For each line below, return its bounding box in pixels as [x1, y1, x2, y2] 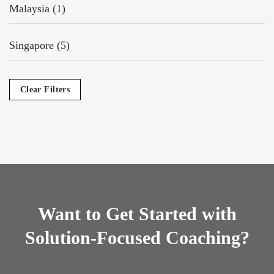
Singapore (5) [9, 39, 70, 51]
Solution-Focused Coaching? [24, 227, 250, 248]
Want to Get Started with [37, 203, 237, 224]
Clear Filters [20, 84, 70, 94]
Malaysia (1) [9, 2, 65, 15]
